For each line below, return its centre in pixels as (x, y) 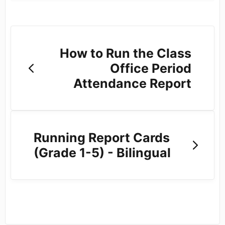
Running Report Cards (102, 138)
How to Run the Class (125, 53)
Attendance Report (132, 83)
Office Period (150, 68)
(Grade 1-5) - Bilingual (102, 153)
